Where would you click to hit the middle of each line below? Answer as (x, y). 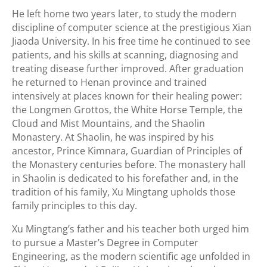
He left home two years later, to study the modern (124, 14)
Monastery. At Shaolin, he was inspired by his (113, 137)
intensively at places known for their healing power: (127, 96)
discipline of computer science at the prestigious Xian (132, 27)
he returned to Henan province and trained (109, 82)
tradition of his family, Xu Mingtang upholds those (124, 192)
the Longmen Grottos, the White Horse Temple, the (127, 110)
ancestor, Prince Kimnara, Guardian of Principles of (127, 151)
